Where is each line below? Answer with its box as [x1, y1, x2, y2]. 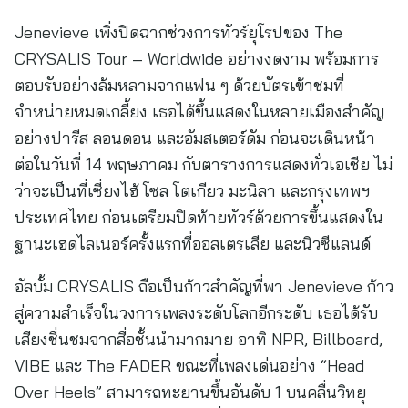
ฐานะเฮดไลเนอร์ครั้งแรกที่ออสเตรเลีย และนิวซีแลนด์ [15, 233, 371, 254]
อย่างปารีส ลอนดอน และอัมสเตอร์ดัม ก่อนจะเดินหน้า [15, 127, 375, 148]
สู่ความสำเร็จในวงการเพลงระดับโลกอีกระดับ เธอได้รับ [15, 302, 378, 323]
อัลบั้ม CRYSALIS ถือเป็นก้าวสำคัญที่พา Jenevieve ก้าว [15, 276, 393, 297]
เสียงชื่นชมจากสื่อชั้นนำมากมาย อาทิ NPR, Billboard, [15, 329, 382, 350]
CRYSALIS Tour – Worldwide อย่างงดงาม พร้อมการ [15, 48, 379, 69]
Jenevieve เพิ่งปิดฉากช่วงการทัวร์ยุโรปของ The [15, 22, 342, 43]
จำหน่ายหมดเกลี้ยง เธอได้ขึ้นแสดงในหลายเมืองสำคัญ [15, 101, 384, 122]
